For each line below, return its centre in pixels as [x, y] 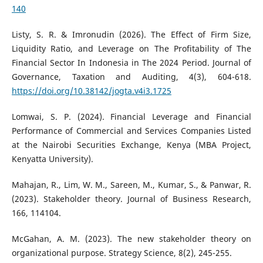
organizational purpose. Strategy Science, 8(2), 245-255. [122, 253]
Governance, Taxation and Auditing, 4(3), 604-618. [131, 77]
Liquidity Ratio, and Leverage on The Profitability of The [131, 49]
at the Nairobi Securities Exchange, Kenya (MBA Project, [131, 145]
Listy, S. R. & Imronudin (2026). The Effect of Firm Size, [131, 35]
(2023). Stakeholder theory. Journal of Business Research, [131, 199]
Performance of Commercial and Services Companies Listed [131, 131]
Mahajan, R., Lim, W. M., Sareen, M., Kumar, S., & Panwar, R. [131, 185]
